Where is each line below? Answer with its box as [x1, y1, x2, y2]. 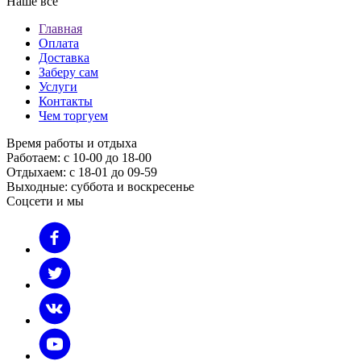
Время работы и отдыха [6, 136, 137, 151]
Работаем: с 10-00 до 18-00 [6, 151, 151, 165]
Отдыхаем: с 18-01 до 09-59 [6, 165, 157, 180]
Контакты [39, 94, 93, 109]
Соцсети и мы [6, 194, 84, 209]
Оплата [39, 36, 79, 51]
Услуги [39, 80, 77, 94]
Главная [39, 22, 82, 36]
